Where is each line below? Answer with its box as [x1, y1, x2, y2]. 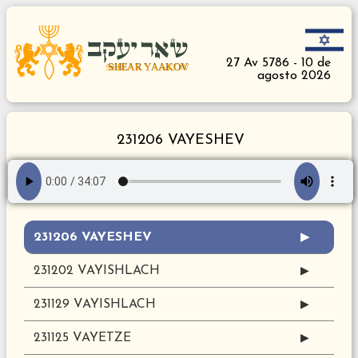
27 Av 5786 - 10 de [226, 57, 331, 70]
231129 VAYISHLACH [33, 297, 156, 311]
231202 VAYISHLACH [33, 264, 160, 277]
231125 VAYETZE [33, 331, 131, 344]
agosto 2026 [257, 70, 331, 83]
